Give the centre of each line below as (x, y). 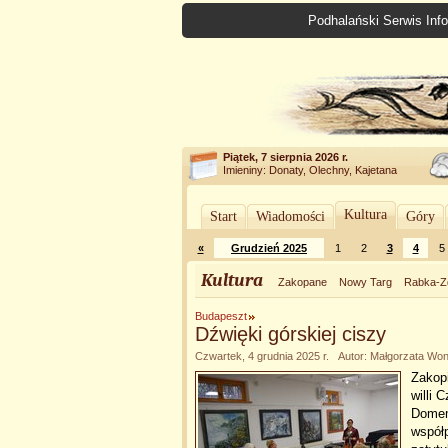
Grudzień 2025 (269, 248)
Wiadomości (290, 216)
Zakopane (302, 282)
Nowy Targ (365, 282)
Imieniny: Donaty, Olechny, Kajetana (310, 170)
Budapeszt (221, 316)
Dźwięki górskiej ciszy (290, 334)
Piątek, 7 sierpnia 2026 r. (285, 157)
